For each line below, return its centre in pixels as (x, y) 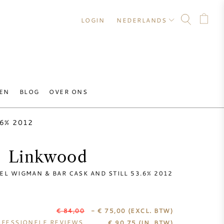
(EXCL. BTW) (150, 210)
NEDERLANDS (141, 20)
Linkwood (48, 157)
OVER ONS (68, 91)
